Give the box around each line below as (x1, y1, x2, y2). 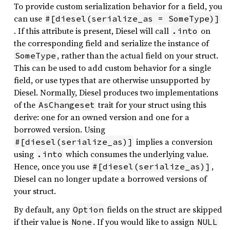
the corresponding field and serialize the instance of (14, 37, 209, 49)
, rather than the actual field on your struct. (57, 50, 218, 61)
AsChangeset (39, 100, 95, 110)
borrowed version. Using (14, 124, 105, 135)
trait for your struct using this (96, 99, 206, 110)
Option (73, 204, 104, 215)
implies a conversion (134, 136, 213, 147)
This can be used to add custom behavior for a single (14, 62, 211, 73)
